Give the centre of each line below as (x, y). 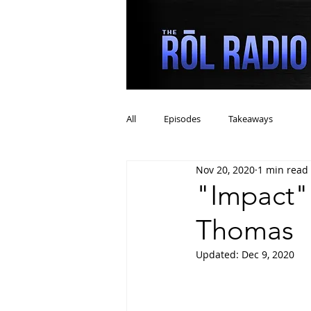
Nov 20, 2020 (225, 169)
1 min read (283, 169)
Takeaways (251, 119)
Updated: (219, 254)
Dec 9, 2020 (268, 254)
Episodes (182, 119)
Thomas (245, 230)
